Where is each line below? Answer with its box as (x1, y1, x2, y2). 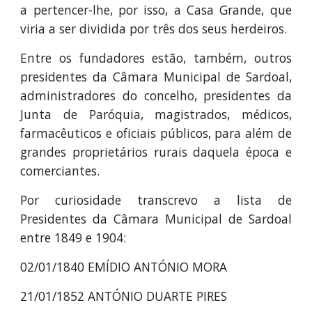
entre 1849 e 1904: (20, 229, 127, 246)
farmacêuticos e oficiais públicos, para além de (20, 125, 292, 141)
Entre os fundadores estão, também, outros (20, 49, 292, 66)
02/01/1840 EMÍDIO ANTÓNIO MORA (20, 258, 228, 275)
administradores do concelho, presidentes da (20, 87, 292, 104)
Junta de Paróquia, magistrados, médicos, (20, 106, 292, 123)
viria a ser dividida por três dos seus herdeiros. (20, 20, 288, 37)
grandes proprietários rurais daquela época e (20, 143, 292, 160)
